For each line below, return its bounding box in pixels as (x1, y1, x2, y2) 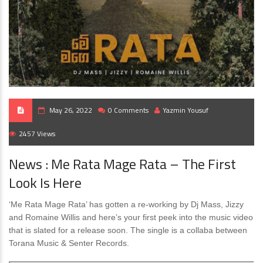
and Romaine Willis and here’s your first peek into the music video (9, 213, 253, 222)
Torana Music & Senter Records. (9, 238, 129, 248)
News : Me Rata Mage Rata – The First (9, 153, 236, 174)
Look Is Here (9, 172, 82, 193)
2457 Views (19, 128, 55, 139)
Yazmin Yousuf (163, 104, 208, 116)
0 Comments (108, 104, 149, 116)
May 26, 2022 (49, 104, 92, 116)
